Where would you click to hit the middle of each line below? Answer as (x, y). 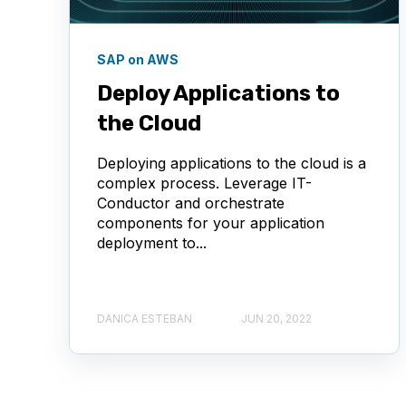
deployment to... (152, 242)
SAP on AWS (138, 59)
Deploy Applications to (218, 93)
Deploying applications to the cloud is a (232, 163)
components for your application (211, 222)
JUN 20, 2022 (276, 319)
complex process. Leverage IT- (204, 183)
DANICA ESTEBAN (145, 319)
